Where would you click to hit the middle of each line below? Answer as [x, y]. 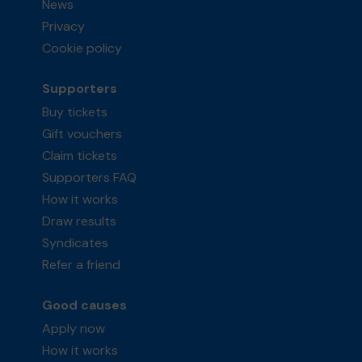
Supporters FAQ [90, 178]
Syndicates [76, 243]
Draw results [80, 221]
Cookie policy [82, 48]
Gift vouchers [82, 134]
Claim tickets [80, 156]
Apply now [74, 329]
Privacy [64, 27]
